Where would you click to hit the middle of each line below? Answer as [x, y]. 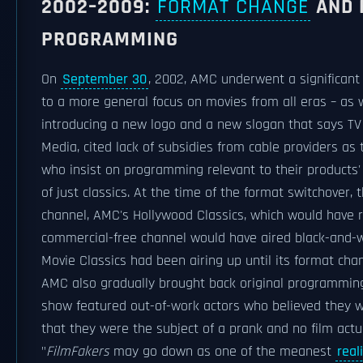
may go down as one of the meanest [222, 352]
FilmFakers [78, 352]
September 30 [105, 79]
